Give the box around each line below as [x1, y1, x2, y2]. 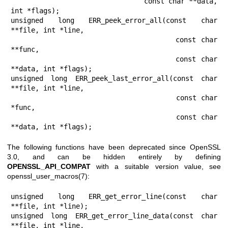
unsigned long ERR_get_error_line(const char [11, 192, 217, 201]
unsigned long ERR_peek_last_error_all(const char [11, 74, 217, 82]
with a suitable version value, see [91, 162, 221, 170]
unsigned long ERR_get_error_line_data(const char [11, 211, 217, 220]
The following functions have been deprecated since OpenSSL [7, 142, 221, 151]
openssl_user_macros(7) [7, 172, 88, 180]
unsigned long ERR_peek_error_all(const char [11, 16, 217, 24]
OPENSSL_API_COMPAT [7, 162, 91, 170]
